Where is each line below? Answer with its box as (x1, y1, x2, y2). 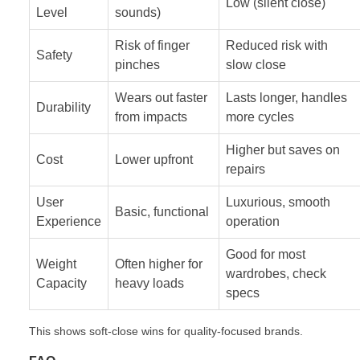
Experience (36, 214, 101, 228)
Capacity (36, 276, 87, 290)
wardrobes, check (226, 266, 326, 280)
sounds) (115, 5, 161, 19)
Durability (36, 100, 91, 114)
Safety (36, 47, 72, 62)
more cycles (226, 109, 294, 124)
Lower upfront (115, 152, 193, 166)
